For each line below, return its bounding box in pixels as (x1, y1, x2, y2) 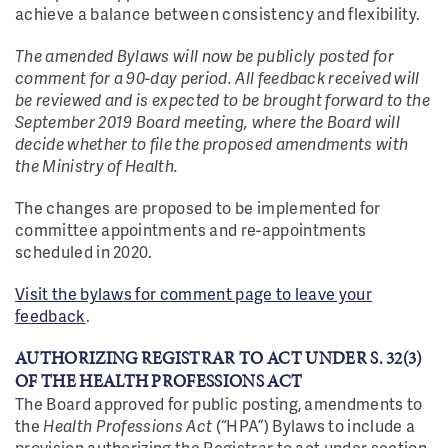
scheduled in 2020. (15, 240, 157, 263)
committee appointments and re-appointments (15, 218, 367, 241)
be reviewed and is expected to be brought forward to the (15, 88, 430, 111)
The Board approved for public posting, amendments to (15, 392, 423, 415)
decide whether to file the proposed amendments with (15, 132, 409, 155)
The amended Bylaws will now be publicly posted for (15, 44, 395, 67)
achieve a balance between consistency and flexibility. (15, 2, 427, 25)
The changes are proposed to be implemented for (15, 196, 381, 219)
